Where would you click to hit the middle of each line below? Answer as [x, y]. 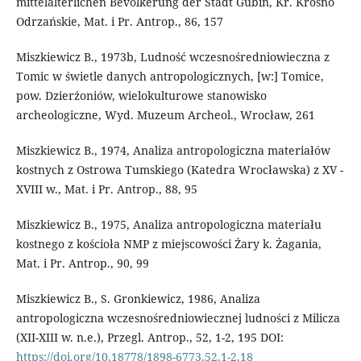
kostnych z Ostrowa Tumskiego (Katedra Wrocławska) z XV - [179, 170]
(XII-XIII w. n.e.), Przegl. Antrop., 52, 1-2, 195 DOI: [149, 338]
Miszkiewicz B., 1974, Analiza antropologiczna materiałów [173, 151]
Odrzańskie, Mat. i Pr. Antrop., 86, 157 [119, 22]
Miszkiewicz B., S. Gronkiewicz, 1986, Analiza [138, 299]
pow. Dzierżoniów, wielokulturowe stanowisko [141, 96]
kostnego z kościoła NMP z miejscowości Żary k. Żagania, [168, 244]
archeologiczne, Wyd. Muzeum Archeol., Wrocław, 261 [165, 115]
